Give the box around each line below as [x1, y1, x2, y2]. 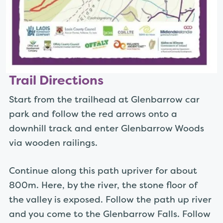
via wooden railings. [9, 136, 98, 148]
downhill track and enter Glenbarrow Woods [9, 122, 204, 134]
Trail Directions [9, 72, 104, 89]
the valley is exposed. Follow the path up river [9, 193, 212, 205]
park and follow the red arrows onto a [9, 108, 177, 119]
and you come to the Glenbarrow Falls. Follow [9, 208, 211, 220]
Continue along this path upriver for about [9, 164, 197, 176]
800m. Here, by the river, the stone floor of [9, 179, 197, 191]
